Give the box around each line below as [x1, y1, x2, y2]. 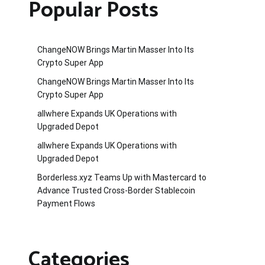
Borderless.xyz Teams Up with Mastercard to [37, 172, 206, 182]
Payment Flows [37, 198, 95, 208]
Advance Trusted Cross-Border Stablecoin [37, 185, 195, 195]
